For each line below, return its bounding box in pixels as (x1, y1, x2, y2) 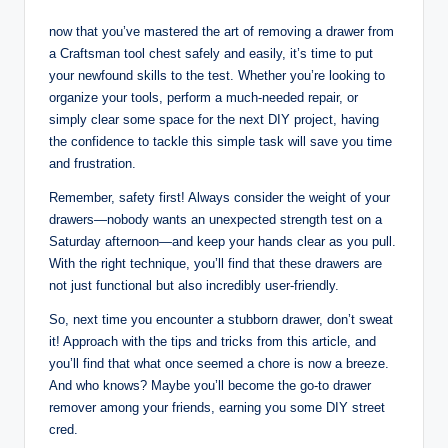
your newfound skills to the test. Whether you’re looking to (49, 67, 385, 83)
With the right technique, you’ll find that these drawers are (49, 255, 382, 271)
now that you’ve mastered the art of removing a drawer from (49, 23, 394, 39)
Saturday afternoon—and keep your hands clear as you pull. (49, 233, 396, 249)
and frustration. (49, 155, 136, 171)
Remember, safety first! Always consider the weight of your (49, 189, 390, 205)
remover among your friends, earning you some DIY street (49, 399, 385, 415)
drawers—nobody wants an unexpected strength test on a (49, 211, 382, 227)
